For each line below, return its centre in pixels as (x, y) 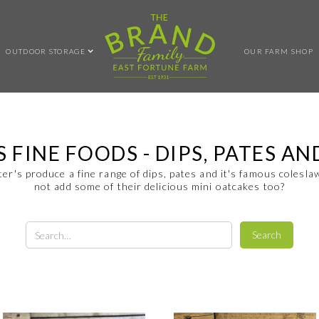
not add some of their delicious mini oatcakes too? (159, 186)
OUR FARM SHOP (278, 51)
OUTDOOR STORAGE (46, 51)
